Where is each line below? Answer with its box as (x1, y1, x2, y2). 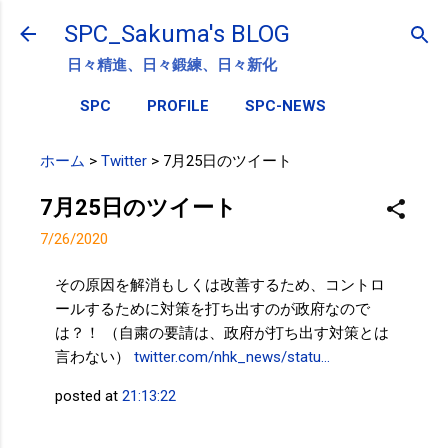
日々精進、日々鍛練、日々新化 (67, 56, 277, 74)
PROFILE (147, 97, 209, 115)
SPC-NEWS (245, 97, 326, 115)
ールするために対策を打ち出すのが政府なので (55, 300, 370, 318)
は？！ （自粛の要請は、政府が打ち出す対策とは (55, 324, 389, 342)
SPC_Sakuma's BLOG (64, 20, 290, 48)
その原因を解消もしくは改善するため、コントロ (55, 276, 385, 294)
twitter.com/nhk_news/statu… (134, 348, 330, 366)
